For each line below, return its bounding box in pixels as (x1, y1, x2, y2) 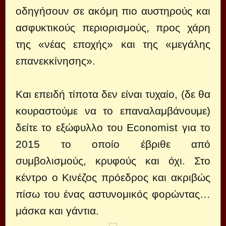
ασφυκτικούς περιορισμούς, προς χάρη (16, 21, 210, 33)
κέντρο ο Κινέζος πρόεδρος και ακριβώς (16, 171, 210, 183)
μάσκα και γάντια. (16, 204, 99, 216)
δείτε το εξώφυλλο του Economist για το (16, 121, 210, 133)
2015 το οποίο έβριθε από (16, 138, 210, 150)
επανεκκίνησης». (16, 54, 95, 67)
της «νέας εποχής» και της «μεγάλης (16, 38, 210, 50)
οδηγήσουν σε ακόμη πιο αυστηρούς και (16, 5, 210, 17)
